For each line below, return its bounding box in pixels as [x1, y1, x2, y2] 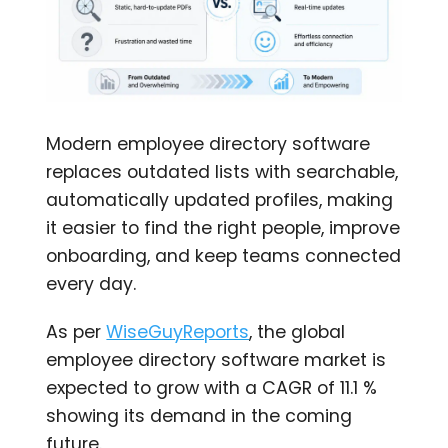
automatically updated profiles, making [46, 187, 394, 212]
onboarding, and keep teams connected [46, 243, 402, 268]
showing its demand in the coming [46, 403, 353, 428]
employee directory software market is [46, 347, 387, 372]
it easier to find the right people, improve [46, 215, 401, 240]
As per [46, 319, 107, 344]
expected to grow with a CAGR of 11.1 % [46, 375, 378, 400]
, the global [249, 319, 346, 344]
